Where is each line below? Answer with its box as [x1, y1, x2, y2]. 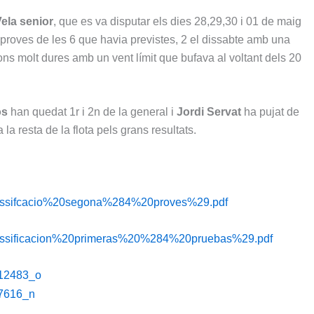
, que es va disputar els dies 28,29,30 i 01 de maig [53, 15, 301, 27]
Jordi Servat [177, 106, 241, 118]
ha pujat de [241, 106, 299, 118]
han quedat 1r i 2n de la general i [8, 106, 177, 118]
